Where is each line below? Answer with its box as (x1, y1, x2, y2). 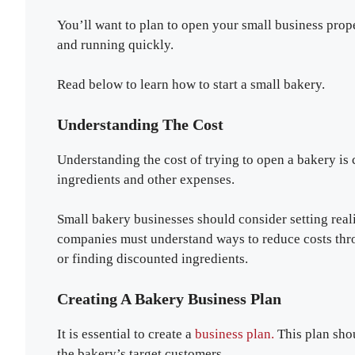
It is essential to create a (57, 326, 195, 342)
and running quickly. (57, 36, 174, 52)
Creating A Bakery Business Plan (57, 289, 281, 307)
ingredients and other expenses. (57, 171, 235, 187)
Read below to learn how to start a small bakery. (57, 77, 325, 93)
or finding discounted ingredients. (57, 251, 251, 267)
